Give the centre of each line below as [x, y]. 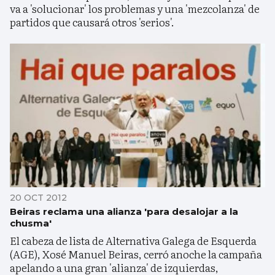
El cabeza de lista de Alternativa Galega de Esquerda [133, 240]
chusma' [31, 223]
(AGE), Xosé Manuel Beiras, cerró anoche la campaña [136, 254]
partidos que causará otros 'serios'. [92, 21]
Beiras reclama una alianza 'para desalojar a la [124, 211]
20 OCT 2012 [38, 197]
